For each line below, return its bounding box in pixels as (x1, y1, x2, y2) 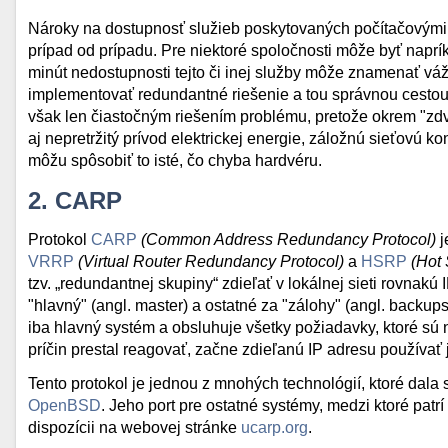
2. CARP (28, 187, 122, 214)
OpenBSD (28, 397, 101, 414)
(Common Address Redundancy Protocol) (141, 231, 436, 248)
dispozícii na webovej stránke (28, 419, 241, 436)
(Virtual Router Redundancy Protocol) (78, 253, 344, 270)
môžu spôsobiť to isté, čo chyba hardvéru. (28, 152, 322, 169)
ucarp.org (241, 419, 308, 436)
